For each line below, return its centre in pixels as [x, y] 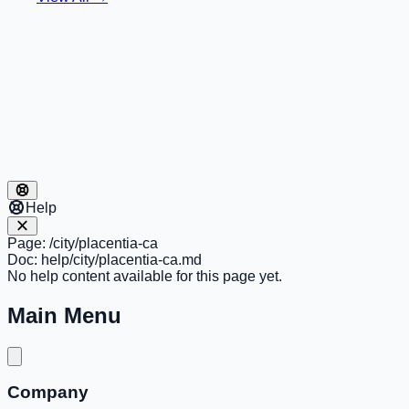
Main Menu [64, 315]
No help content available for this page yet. [145, 276]
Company [48, 393]
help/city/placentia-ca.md [121, 259]
